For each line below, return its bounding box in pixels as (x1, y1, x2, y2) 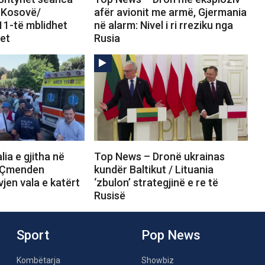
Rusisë (93, 189, 125, 202)
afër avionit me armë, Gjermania (93, 5, 247, 18)
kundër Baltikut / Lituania (93, 163, 214, 176)
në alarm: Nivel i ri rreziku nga (93, 18, 233, 31)
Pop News (141, 227, 201, 243)
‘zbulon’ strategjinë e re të (93, 176, 218, 189)
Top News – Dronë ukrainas (93, 150, 225, 163)
